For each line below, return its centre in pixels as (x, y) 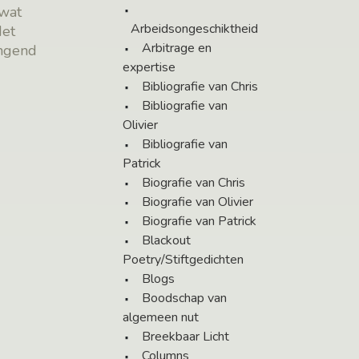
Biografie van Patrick (199, 222)
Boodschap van (184, 298)
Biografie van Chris (194, 183)
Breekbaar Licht (186, 337)
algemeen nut (161, 318)
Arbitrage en (177, 48)
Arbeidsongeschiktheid (194, 29)
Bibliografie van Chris (200, 87)
